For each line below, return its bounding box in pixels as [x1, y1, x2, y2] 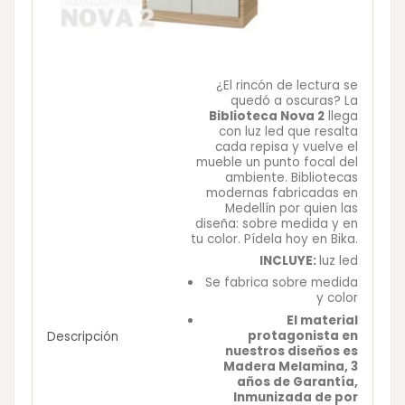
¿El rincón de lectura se [216, 77, 358, 94]
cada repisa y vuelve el [215, 138, 358, 155]
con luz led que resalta [219, 123, 358, 140]
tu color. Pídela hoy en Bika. [191, 231, 358, 248]
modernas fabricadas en [206, 184, 358, 202]
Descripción [47, 328, 118, 346]
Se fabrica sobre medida [205, 273, 358, 291]
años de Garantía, [237, 372, 358, 391]
